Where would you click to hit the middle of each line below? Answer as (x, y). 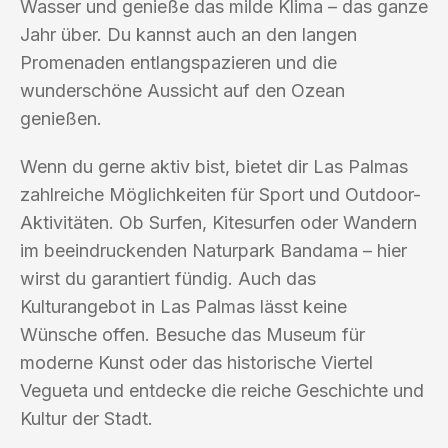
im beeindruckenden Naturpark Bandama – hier (213, 250)
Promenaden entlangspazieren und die (178, 62)
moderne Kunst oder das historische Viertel (196, 362)
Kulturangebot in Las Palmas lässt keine (183, 306)
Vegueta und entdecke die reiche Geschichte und (222, 390)
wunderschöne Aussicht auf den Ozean (182, 90)
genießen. (61, 118)
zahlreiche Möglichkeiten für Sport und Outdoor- (220, 194)
